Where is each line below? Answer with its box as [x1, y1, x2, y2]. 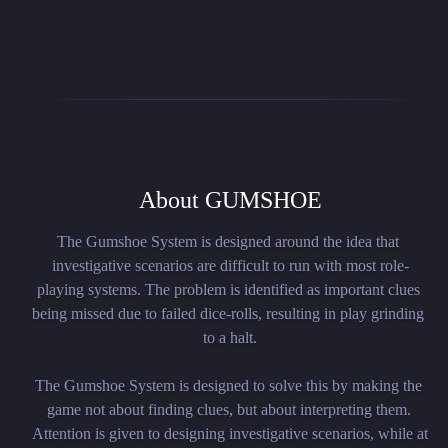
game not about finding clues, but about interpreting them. [46, 401, 411, 418]
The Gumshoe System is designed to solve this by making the [34, 377, 422, 394]
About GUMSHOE [138, 187, 322, 213]
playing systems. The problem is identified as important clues [36, 281, 420, 298]
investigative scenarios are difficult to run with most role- [51, 257, 409, 274]
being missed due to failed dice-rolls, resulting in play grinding [32, 305, 424, 322]
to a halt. [203, 329, 257, 346]
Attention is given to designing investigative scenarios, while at [32, 425, 428, 442]
